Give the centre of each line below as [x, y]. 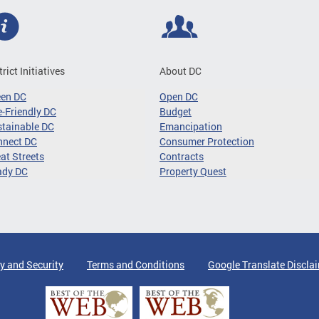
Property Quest [193, 171]
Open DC [179, 96]
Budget [176, 111]
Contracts [182, 156]
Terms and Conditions [136, 264]
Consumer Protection [207, 141]
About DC [181, 70]
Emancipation [191, 126]
